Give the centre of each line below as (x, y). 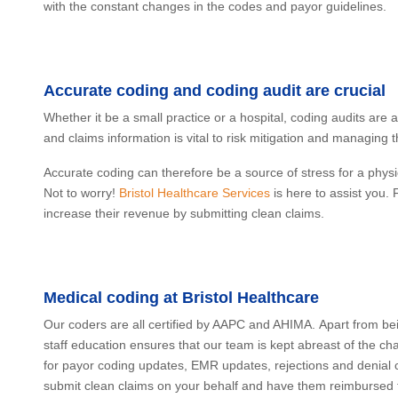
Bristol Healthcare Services (195, 193)
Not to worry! (81, 193)
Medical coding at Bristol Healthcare (181, 298)
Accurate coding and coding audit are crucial (215, 91)
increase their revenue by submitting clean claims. (184, 213)
